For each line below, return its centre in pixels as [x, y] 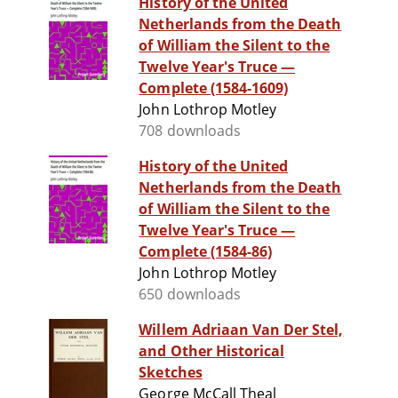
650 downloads [190, 295]
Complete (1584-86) [206, 252]
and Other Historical [212, 351]
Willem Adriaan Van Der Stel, [241, 330]
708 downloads [190, 131]
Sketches [171, 373]
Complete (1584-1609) [214, 88]
